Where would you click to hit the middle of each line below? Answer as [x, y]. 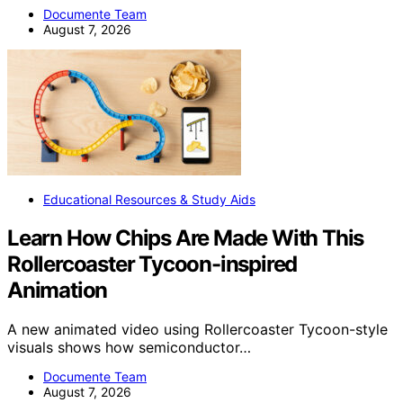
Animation [58, 290]
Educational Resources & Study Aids [149, 199]
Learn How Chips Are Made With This [186, 237]
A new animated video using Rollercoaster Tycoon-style [197, 330]
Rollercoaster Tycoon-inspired [152, 264]
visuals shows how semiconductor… [129, 348]
